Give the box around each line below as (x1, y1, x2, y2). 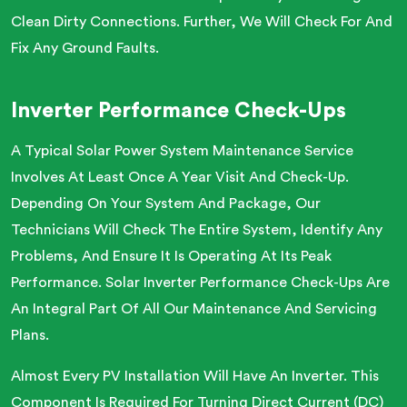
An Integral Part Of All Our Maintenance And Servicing (11, 302, 377, 316)
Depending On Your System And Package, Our (11, 196, 321, 211)
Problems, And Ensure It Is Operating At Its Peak (11, 249, 332, 263)
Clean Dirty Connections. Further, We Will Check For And (11, 15, 392, 29)
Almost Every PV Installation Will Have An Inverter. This (11, 369, 379, 383)
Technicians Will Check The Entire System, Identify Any (11, 223, 382, 237)
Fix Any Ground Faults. (11, 41, 159, 55)
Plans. (11, 328, 49, 342)
